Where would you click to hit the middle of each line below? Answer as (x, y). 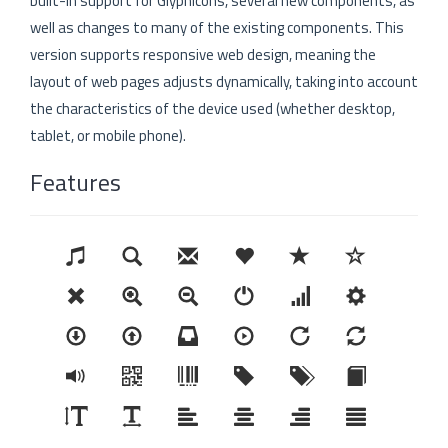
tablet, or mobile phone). (108, 135)
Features (75, 182)
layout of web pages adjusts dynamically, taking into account (224, 81)
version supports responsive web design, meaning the (203, 54)
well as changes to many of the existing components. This (217, 27)
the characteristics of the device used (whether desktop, (212, 108)
